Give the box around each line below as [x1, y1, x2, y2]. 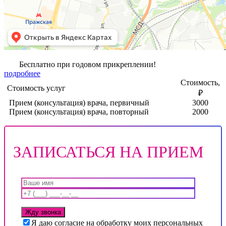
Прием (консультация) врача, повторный [9, 107, 149, 117]
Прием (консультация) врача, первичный [9, 98, 149, 107]
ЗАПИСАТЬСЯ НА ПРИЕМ [13, 143, 203, 161]
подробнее [4, 69, 40, 78]
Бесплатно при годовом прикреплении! [19, 60, 156, 69]
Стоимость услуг [7, 84, 66, 93]
